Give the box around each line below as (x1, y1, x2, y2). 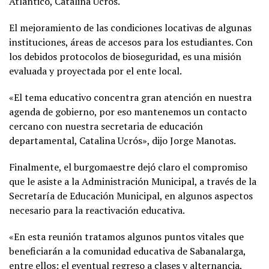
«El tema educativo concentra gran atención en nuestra (9, 90, 252, 104)
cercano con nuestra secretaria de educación (9, 119, 203, 133)
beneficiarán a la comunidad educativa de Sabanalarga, (9, 244, 246, 258)
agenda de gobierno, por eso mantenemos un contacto (9, 104, 247, 118)
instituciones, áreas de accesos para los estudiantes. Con (9, 35, 253, 49)
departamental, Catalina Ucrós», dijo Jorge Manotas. (9, 133, 236, 147)
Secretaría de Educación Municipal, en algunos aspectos (9, 189, 253, 202)
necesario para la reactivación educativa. (9, 203, 185, 217)
